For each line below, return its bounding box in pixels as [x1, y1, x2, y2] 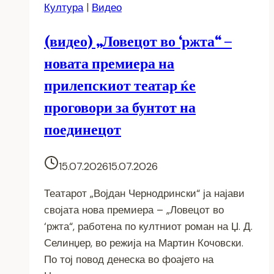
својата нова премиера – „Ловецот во [44, 202, 224, 217]
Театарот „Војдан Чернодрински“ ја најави [44, 186, 245, 200]
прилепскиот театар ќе [44, 75, 196, 95]
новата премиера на [44, 53, 174, 73]
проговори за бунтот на [44, 97, 196, 117]
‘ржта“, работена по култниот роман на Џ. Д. [44, 219, 253, 233]
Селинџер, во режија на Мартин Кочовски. [44, 235, 243, 250]
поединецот [44, 119, 121, 139]
